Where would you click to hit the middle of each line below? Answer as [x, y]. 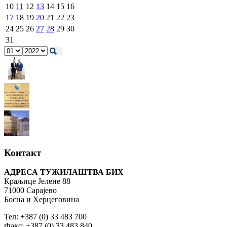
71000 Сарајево [30, 191]
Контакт [23, 153]
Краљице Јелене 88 [37, 181]
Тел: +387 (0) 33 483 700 [46, 217]
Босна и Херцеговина [42, 200]
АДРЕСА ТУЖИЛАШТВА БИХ [64, 172]
